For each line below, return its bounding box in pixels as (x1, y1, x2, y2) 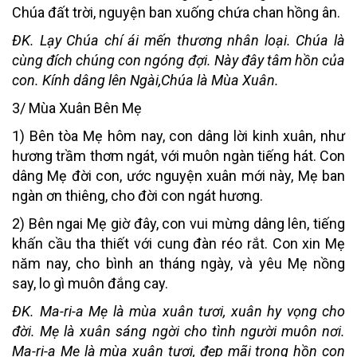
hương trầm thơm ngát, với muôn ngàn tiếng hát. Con (12, 147, 345, 164)
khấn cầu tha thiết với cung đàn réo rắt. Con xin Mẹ (12, 234, 345, 252)
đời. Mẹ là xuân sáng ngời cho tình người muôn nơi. (12, 322, 345, 339)
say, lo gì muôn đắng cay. (12, 274, 168, 292)
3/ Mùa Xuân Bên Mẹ (12, 99, 142, 116)
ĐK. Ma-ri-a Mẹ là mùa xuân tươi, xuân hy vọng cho (12, 302, 345, 320)
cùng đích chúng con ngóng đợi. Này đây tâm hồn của (12, 51, 345, 69)
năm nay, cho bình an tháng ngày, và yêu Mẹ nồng (12, 254, 345, 272)
